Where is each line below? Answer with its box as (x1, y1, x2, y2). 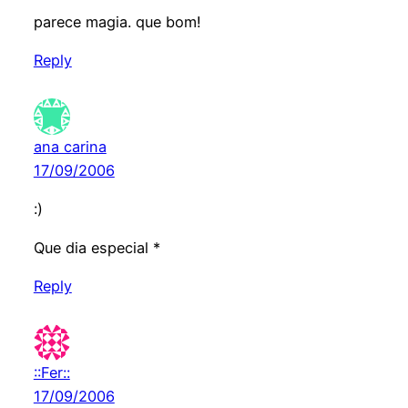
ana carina (33, 138, 107, 157)
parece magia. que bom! (33, 13, 201, 32)
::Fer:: (33, 362, 70, 382)
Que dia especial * (33, 238, 160, 257)
